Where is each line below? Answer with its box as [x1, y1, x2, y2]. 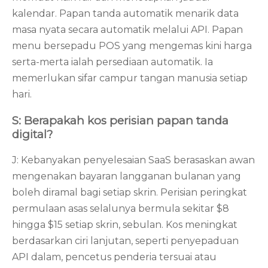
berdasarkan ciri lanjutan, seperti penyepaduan [12, 235, 239, 247]
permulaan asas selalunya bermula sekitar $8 [12, 203, 229, 215]
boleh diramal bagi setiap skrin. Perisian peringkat [12, 187, 247, 199]
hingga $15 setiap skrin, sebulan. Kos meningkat [12, 219, 237, 231]
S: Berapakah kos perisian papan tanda [12, 113, 229, 127]
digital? [12, 127, 53, 141]
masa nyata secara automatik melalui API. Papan [12, 23, 243, 35]
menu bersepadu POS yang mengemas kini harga [12, 39, 252, 51]
